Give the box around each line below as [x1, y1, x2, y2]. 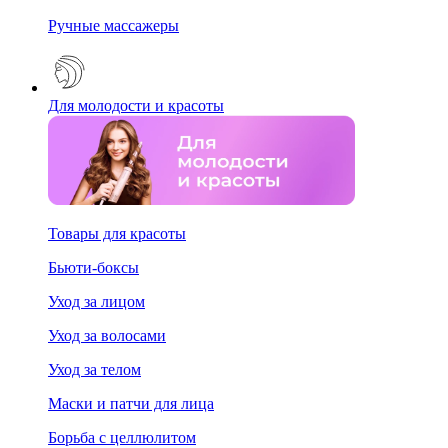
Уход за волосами [48, 326, 166, 344]
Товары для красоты [48, 224, 186, 242]
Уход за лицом [48, 292, 145, 310]
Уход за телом [48, 360, 141, 378]
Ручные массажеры [48, 16, 179, 34]
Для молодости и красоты [48, 96, 224, 114]
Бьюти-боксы [48, 258, 139, 276]
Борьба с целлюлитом [48, 428, 196, 446]
